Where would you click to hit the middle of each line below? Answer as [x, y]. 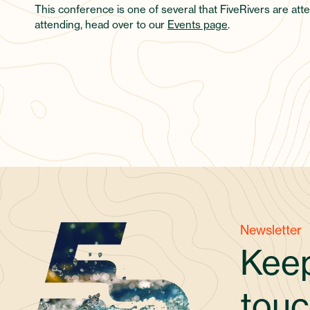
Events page [198, 25]
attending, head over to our [101, 25]
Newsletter [271, 229]
